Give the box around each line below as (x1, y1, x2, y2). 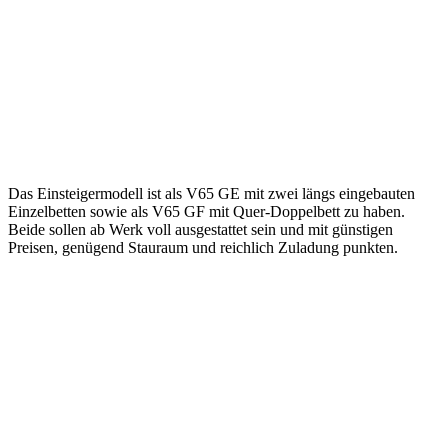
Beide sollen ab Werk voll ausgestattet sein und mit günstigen (8, 220, 393, 238)
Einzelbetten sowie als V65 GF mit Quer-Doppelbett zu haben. (8, 202, 405, 220)
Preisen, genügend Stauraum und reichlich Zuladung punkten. (8, 238, 398, 256)
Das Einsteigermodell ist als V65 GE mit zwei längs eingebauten (8, 184, 415, 202)
